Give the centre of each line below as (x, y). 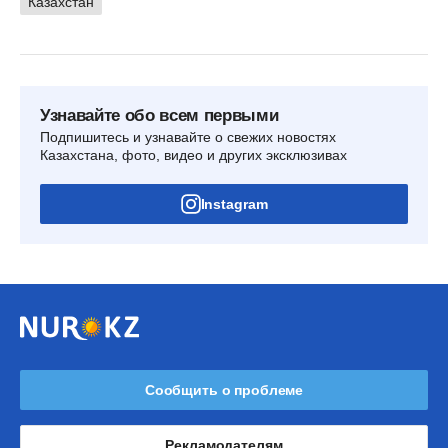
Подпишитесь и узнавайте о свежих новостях (188, 136)
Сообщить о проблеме (224, 389)
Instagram (234, 203)
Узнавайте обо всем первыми (159, 115)
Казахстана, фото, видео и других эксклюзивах (193, 154)
